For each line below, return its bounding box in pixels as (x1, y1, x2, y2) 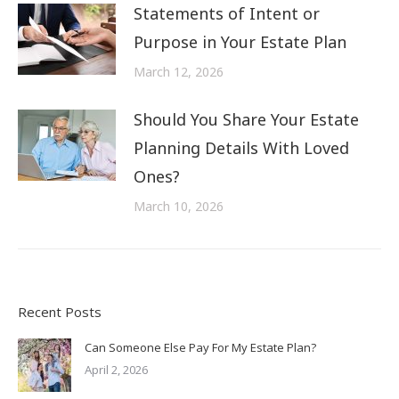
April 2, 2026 (85, 361, 148, 378)
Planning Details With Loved (134, 136, 349, 159)
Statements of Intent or (134, 2, 320, 24)
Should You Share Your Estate (134, 108, 359, 130)
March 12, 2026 (134, 62, 224, 80)
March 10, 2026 (134, 197, 224, 215)
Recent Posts (18, 302, 102, 321)
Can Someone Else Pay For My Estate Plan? (85, 338, 316, 355)
